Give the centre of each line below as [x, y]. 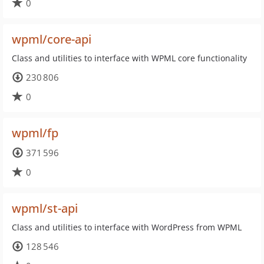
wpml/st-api [45, 208]
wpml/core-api [52, 39]
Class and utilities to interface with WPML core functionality [129, 58]
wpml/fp [35, 133]
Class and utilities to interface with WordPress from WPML [127, 227]
